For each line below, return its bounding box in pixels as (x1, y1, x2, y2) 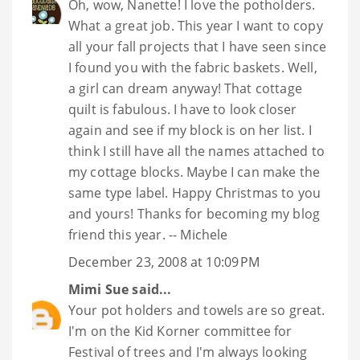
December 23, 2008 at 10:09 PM (68, 253, 260, 272)
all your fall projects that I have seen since (68, 38, 327, 56)
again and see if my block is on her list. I (68, 121, 312, 140)
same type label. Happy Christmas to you (68, 184, 321, 202)
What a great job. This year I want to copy (68, 17, 323, 35)
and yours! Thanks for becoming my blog (68, 205, 321, 223)
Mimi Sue (68, 280, 129, 299)
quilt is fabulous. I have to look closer (68, 100, 297, 119)
